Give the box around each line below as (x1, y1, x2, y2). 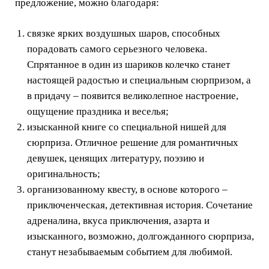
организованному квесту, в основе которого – (27, 184, 228, 196)
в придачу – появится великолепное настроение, (27, 90, 238, 102)
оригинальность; (27, 168, 100, 180)
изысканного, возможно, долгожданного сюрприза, (27, 231, 254, 243)
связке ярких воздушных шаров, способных (27, 28, 220, 40)
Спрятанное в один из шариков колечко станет (27, 59, 230, 71)
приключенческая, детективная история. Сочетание (27, 199, 253, 211)
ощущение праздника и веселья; (27, 106, 169, 118)
